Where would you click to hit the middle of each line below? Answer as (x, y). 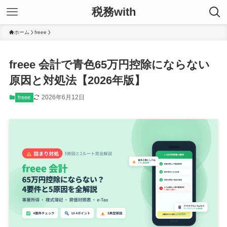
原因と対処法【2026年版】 (77, 81)
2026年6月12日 (63, 98)
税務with (113, 12)
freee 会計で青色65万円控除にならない (109, 65)
